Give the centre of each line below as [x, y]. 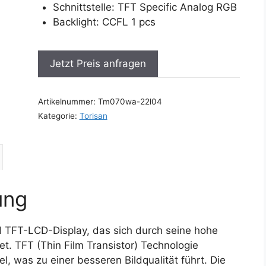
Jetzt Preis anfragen [98, 64]
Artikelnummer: [68, 102]
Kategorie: [58, 116]
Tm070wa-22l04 [130, 102]
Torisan [93, 116]
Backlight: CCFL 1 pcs [104, 22]
